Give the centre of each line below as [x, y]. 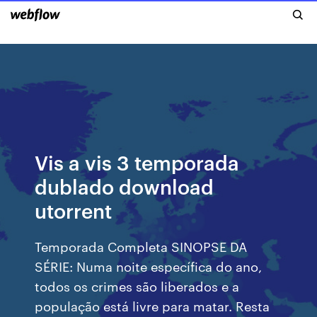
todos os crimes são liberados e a [137, 286]
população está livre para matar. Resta [152, 305]
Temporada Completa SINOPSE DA [141, 246]
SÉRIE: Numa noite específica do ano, [149, 266]
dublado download [125, 186]
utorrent [74, 210]
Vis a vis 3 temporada [137, 162]
